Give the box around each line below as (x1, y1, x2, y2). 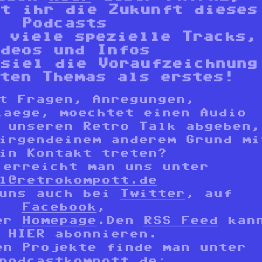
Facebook (22, 201, 96, 212)
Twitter (120, 188, 185, 199)
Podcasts (21, 16, 106, 29)
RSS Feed (143, 215, 218, 226)
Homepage (22, 215, 96, 226)
